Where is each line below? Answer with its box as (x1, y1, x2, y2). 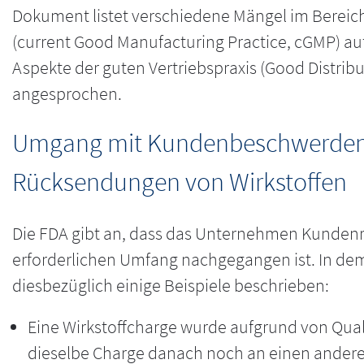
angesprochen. (12, 83, 122, 106)
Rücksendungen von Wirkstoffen (12, 164, 347, 198)
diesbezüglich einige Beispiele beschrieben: (12, 274, 329, 297)
